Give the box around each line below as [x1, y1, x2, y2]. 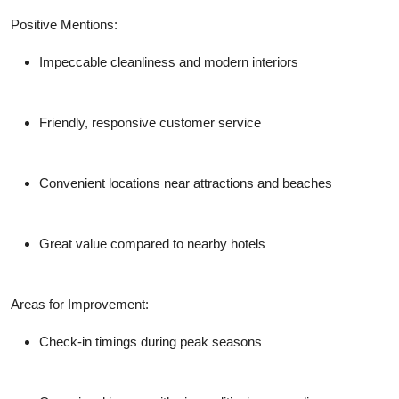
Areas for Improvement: [11, 297, 149, 313]
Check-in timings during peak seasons [39, 334, 262, 350]
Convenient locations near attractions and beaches [39, 175, 332, 191]
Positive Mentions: [11, 17, 118, 33]
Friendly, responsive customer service [39, 115, 261, 131]
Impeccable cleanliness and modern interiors [39, 54, 298, 70]
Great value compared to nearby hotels [39, 236, 265, 252]
